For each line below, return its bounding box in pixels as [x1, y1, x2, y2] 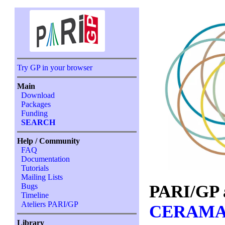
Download [21, 91, 55, 99]
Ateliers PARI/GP [21, 200, 79, 208]
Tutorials [21, 164, 49, 172]
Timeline [21, 191, 49, 199]
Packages [21, 100, 51, 108]
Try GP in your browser [17, 63, 93, 72]
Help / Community [17, 137, 80, 145]
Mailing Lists [21, 173, 63, 181]
